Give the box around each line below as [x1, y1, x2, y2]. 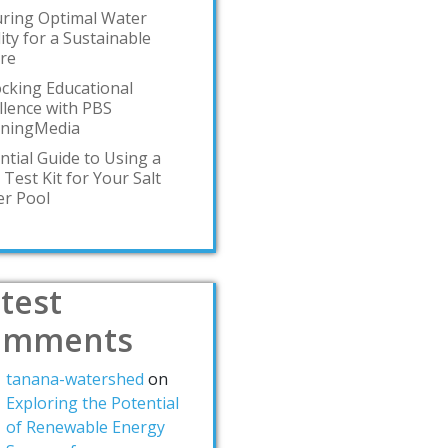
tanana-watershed [5, 368, 144, 390]
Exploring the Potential [5, 392, 179, 414]
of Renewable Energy [5, 416, 165, 438]
